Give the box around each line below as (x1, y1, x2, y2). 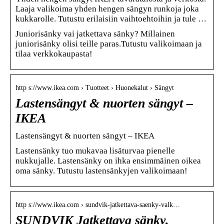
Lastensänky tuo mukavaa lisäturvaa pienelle (15, 145, 175, 155)
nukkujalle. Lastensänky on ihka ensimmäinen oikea (15, 155, 201, 165)
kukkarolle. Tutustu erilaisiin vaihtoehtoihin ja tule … (15, 13, 206, 23)
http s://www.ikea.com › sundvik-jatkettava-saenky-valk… (15, 200, 180, 208)
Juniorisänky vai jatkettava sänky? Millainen (15, 28, 175, 38)
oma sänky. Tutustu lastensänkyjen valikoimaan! (15, 165, 187, 175)
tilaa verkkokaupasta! (15, 48, 92, 58)
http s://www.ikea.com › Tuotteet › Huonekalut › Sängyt (15, 83, 174, 91)
